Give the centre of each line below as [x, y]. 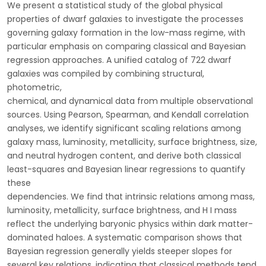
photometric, [34, 87]
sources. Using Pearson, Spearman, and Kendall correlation [128, 115]
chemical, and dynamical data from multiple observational [130, 101]
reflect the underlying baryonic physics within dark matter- [130, 224]
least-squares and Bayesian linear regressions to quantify [126, 169]
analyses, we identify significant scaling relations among [124, 128]
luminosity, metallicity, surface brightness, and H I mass [122, 210]
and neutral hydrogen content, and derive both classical [124, 156]
